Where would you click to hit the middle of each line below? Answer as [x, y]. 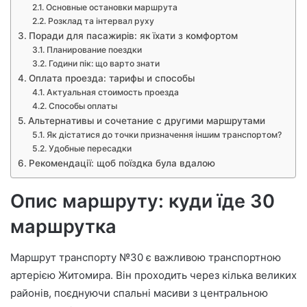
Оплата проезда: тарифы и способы [111, 78]
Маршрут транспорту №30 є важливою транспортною [146, 257]
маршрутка [63, 227]
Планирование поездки [94, 50]
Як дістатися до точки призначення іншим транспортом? [164, 135]
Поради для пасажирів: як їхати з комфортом [133, 36]
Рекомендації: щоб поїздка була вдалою [122, 163]
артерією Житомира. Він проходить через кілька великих [153, 275]
